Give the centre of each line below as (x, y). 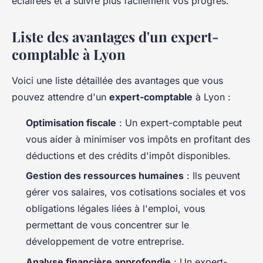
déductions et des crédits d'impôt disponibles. (128, 155)
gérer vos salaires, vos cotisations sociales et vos (136, 192)
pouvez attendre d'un (60, 97)
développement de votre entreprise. (105, 242)
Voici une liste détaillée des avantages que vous (117, 80)
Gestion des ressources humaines (105, 176)
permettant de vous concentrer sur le (107, 225)
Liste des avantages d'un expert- (115, 36)
